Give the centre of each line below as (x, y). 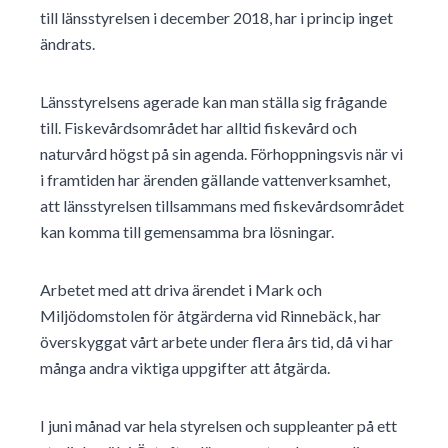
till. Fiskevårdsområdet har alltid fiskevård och (198, 128)
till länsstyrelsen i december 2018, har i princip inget (216, 18)
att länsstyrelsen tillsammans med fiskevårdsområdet (222, 206)
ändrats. (67, 44)
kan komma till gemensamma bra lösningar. (187, 232)
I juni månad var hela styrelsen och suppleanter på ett (218, 426)
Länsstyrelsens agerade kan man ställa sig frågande (213, 102)
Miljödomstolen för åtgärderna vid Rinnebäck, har (210, 316)
